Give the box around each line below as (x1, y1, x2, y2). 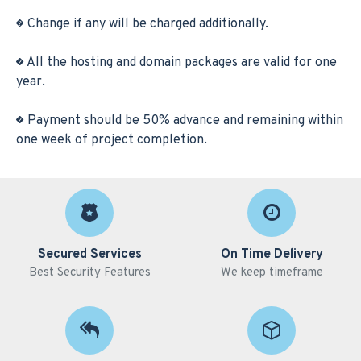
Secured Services (37, 247, 142, 263)
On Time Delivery (220, 247, 323, 263)
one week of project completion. (16, 132, 210, 148)
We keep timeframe (220, 265, 323, 280)
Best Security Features (28, 265, 151, 280)
